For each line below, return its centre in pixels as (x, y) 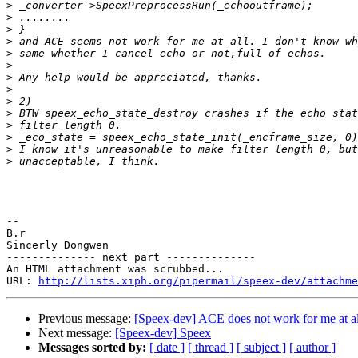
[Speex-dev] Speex (163, 333)
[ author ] (312, 348)
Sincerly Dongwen (58, 245)
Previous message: (86, 319)
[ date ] (167, 348)
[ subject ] (261, 348)
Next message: (77, 333)
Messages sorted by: (92, 348)
